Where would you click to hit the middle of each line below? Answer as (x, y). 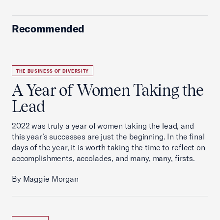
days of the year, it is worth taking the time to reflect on (109, 147)
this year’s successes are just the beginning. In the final (108, 137)
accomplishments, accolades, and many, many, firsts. (103, 158)
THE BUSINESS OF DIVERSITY (53, 71)
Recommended (48, 28)
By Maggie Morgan (45, 179)
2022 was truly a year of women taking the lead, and (103, 126)
